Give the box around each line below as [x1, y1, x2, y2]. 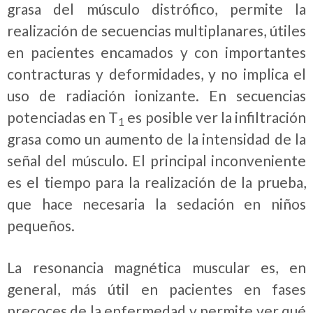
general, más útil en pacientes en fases [7, 280, 306, 298]
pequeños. [7, 216, 75, 234]
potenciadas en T [7, 108, 119, 126]
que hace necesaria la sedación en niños [7, 194, 306, 212]
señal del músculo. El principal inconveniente [7, 151, 306, 169]
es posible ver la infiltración [124, 108, 307, 126]
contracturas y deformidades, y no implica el [7, 64, 306, 82]
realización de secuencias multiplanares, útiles [7, 21, 306, 39]
